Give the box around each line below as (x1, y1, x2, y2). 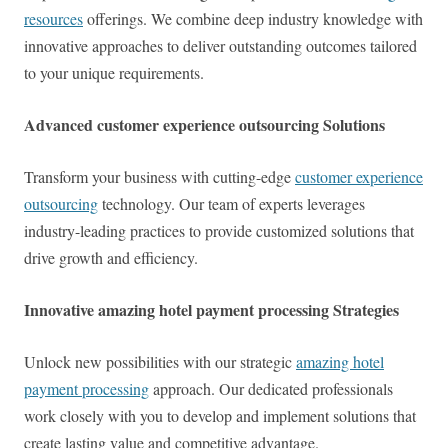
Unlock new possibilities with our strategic (24, 351, 296, 373)
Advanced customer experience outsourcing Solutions (24, 113, 385, 137)
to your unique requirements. (24, 62, 204, 84)
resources (24, 8, 83, 30)
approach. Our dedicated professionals (149, 378, 393, 400)
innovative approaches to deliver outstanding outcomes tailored (24, 35, 417, 57)
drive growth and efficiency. (24, 247, 198, 269)
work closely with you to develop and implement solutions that (24, 405, 416, 427)
